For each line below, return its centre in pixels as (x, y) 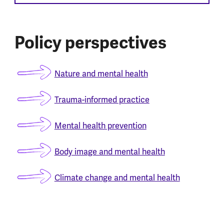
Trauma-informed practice (102, 100)
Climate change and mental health (117, 178)
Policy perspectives (90, 42)
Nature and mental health (101, 74)
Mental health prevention (100, 126)
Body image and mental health (109, 152)
